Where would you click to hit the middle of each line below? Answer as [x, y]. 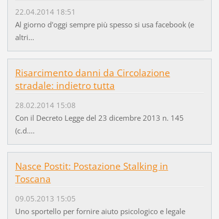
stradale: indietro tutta [65, 85]
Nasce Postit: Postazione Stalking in [91, 166]
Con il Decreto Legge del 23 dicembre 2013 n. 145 [99, 118]
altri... [24, 37]
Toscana [33, 179]
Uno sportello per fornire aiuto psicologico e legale [100, 211]
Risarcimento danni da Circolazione [92, 73]
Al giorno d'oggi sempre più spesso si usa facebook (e [104, 24]
